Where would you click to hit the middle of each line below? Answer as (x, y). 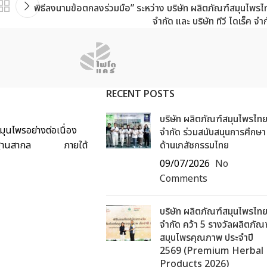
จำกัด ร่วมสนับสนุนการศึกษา (212, 132)
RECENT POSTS (140, 94)
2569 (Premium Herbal (211, 251)
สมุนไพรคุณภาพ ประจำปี (206, 237)
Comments (183, 178)
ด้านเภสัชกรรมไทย (194, 145)
